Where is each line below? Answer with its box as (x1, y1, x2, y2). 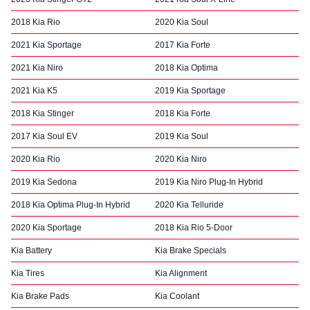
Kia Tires (11, 268, 44, 278)
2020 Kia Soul (155, 17, 208, 27)
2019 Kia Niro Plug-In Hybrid (155, 177, 263, 187)
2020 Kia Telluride (155, 200, 224, 210)
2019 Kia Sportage (155, 86, 226, 95)
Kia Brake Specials (155, 246, 226, 255)
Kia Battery (11, 246, 52, 255)
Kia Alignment (155, 268, 207, 278)
